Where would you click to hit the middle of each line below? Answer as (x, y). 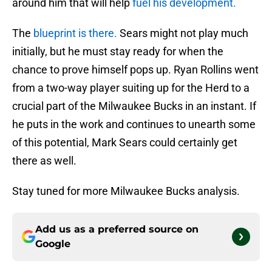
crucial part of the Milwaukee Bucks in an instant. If (134, 106)
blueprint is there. (76, 33)
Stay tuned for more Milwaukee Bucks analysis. (126, 191)
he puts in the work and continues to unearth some (134, 124)
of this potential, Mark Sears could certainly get (125, 143)
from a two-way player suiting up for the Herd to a (131, 88)
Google (53, 244)
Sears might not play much (184, 33)
